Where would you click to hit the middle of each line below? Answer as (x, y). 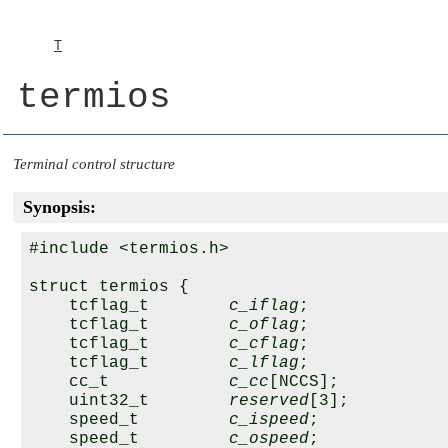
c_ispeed (269, 420)
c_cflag (264, 344)
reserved (269, 401)
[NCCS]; (304, 382)
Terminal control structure (94, 164)
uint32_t (129, 401)
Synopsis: (59, 207)
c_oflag (264, 325)
